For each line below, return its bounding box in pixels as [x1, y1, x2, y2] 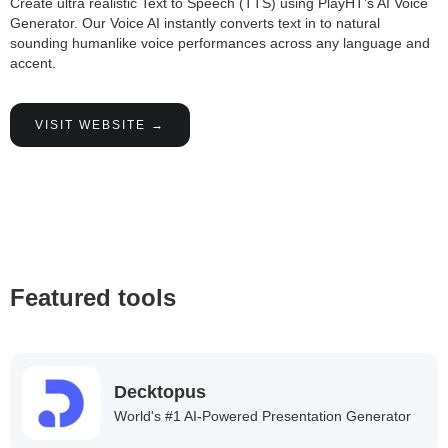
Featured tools [10, 284, 176, 312]
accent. [10, 55, 56, 72]
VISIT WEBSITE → [35, 118, 165, 133]
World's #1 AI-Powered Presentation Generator [114, 408, 411, 425]
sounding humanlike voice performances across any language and [10, 35, 430, 52]
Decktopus [114, 382, 206, 403]
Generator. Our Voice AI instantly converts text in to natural [10, 15, 380, 32]
